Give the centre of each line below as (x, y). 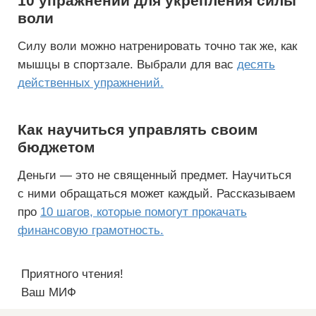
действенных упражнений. (91, 83)
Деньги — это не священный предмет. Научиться (154, 175)
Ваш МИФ (49, 292)
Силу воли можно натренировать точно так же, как (157, 46)
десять (256, 65)
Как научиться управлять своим (138, 129)
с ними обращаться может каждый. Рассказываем (157, 194)
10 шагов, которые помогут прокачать (144, 212)
